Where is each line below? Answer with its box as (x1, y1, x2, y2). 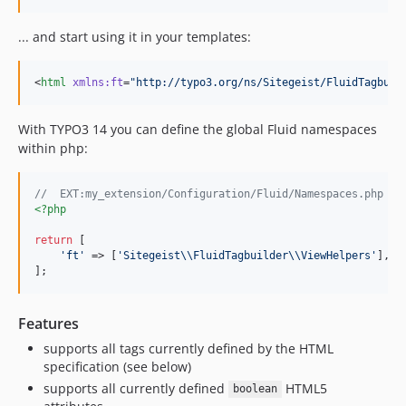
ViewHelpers (301, 249, 371, 262)
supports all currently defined (43, 379, 228, 397)
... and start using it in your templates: (18, 28, 251, 45)
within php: (18, 140, 88, 157)
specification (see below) (43, 358, 191, 375)
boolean (232, 382, 277, 396)
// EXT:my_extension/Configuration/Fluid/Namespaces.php (34, 188, 383, 200)
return (34, 234, 72, 246)
